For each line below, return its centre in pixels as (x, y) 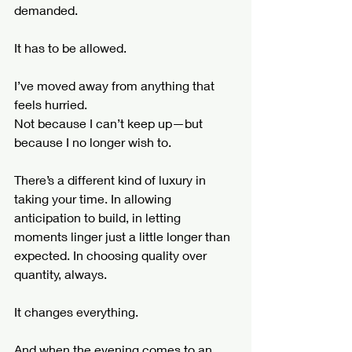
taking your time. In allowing (94, 198)
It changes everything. (76, 312)
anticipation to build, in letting (99, 217)
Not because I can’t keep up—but (110, 123)
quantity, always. (60, 274)
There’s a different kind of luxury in (112, 180)
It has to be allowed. (70, 48)
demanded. (46, 10)
